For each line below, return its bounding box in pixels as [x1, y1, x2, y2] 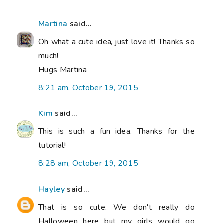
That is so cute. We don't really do [38, 201, 195, 213]
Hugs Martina [38, 64, 87, 75]
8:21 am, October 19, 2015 [38, 82, 138, 93]
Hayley [38, 183, 65, 195]
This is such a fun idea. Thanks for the [38, 125, 195, 137]
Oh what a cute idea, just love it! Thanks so [38, 36, 195, 47]
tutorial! [38, 139, 66, 151]
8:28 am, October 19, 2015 [38, 157, 138, 169]
